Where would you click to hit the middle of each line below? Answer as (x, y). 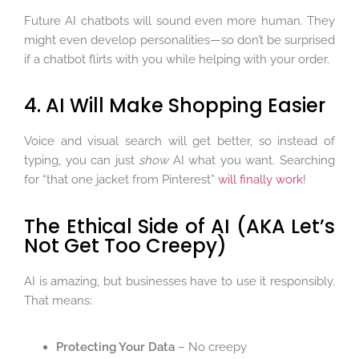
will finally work (259, 180)
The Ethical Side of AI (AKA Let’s (179, 226)
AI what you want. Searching (252, 161)
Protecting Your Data (115, 347)
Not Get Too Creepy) (125, 245)
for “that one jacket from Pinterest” (119, 180)
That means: (58, 300)
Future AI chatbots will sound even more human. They (179, 20)
